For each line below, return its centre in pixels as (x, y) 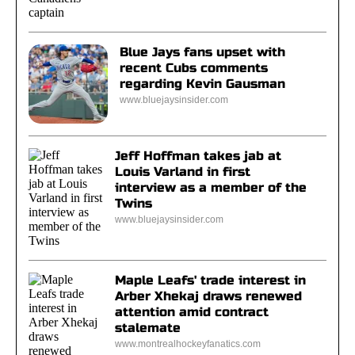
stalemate (148, 328)
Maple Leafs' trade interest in (210, 280)
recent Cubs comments (194, 68)
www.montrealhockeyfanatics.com (188, 344)
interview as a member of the (211, 187)
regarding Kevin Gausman (202, 84)
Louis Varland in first (183, 172)
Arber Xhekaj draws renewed (208, 296)
